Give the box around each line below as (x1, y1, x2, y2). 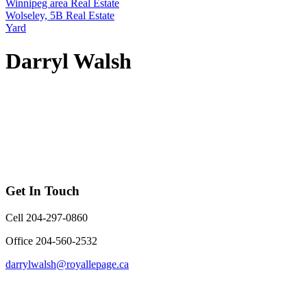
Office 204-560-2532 (5, 235, 97, 247)
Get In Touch (5, 184, 79, 199)
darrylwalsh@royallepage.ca (5, 258, 129, 271)
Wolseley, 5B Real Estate (5, 9, 114, 21)
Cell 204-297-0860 (5, 212, 88, 224)
